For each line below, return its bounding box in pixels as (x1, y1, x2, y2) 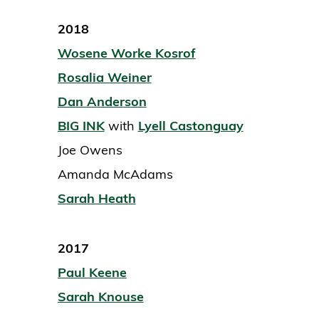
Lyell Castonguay (137, 117, 244, 135)
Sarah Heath (57, 190, 136, 207)
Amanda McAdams (57, 166, 173, 183)
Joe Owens (57, 142, 122, 159)
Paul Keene (57, 264, 127, 281)
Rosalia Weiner (57, 69, 152, 86)
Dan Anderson (57, 93, 147, 110)
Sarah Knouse (57, 288, 144, 305)
